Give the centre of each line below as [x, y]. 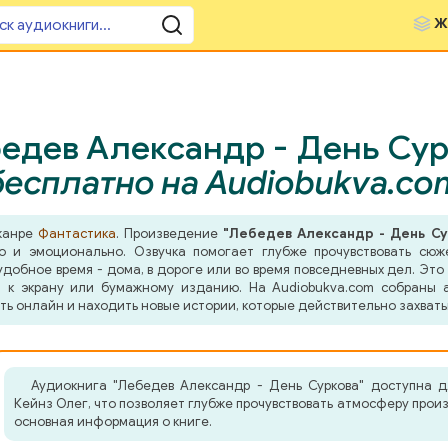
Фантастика [76, 233]
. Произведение [169, 233]
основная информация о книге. [113, 421]
